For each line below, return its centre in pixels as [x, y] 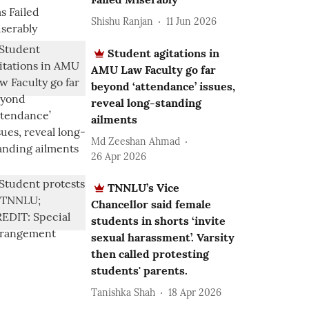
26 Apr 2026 [119, 157]
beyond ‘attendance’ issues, [163, 86]
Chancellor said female [151, 204]
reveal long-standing [147, 103]
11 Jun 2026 [192, 21]
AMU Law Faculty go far [154, 70]
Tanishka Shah [123, 292]
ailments [114, 119]
